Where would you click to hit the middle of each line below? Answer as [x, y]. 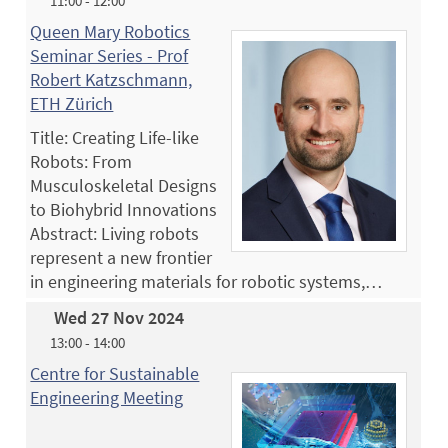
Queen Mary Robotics [110, 31]
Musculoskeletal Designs [124, 185]
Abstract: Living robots [115, 233]
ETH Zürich [72, 103]
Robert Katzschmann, [111, 79]
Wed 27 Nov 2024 [119, 317]
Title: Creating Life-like [115, 137]
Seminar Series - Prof [109, 55]
